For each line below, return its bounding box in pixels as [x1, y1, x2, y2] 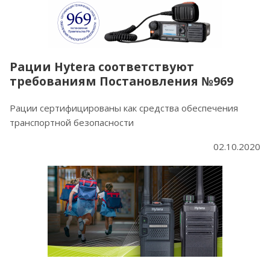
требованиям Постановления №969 [10, 73, 233, 90]
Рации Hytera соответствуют [10, 58, 194, 75]
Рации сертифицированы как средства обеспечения [10, 102, 238, 115]
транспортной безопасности [10, 116, 134, 129]
